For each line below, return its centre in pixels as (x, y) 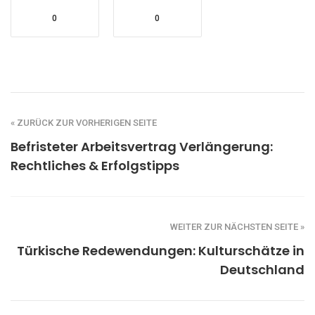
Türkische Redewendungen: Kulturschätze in (161, 251)
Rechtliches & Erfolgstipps (95, 166)
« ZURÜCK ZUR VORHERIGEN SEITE (84, 123)
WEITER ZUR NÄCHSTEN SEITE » (237, 227)
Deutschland (262, 270)
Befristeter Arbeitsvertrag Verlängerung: (142, 147)
